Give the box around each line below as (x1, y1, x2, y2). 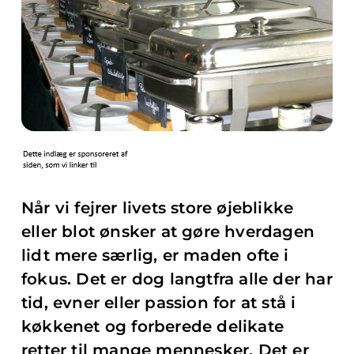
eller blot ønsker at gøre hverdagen (21, 222, 315, 241)
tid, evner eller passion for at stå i (21, 293, 296, 312)
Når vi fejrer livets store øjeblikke (21, 198, 294, 217)
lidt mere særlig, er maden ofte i (21, 246, 289, 265)
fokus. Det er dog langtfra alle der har (21, 269, 333, 288)
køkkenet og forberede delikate (21, 317, 284, 336)
